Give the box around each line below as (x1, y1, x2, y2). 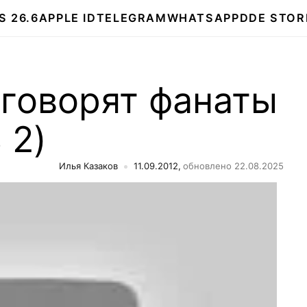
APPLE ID (38, 11, 97, 25)
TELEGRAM (96, 11, 167, 25)
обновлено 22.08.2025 (183, 160, 284, 171)
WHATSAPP (167, 11, 240, 25)
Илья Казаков (59, 160, 118, 171)
